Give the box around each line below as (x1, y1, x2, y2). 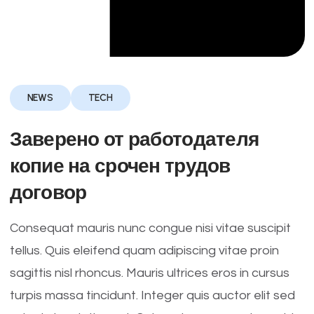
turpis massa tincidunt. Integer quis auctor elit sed (9, 289, 295, 302)
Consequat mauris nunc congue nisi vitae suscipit (9, 221, 291, 235)
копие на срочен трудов (9, 153, 231, 177)
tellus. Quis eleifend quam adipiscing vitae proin (9, 244, 279, 257)
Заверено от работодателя (9, 127, 259, 151)
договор (9, 180, 87, 204)
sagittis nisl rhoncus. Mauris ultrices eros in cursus (9, 266, 289, 280)
